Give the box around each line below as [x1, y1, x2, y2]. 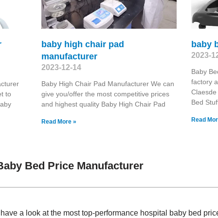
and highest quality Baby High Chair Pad [41, 100, 165, 108]
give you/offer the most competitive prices [41, 90, 169, 98]
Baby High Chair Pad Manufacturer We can [41, 79, 174, 88]
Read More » [41, 118, 76, 125]
